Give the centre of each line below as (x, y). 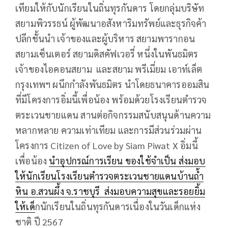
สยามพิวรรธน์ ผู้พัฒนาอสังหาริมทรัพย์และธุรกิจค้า (111, 23)
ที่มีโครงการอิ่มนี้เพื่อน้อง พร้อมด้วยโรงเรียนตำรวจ (111, 100)
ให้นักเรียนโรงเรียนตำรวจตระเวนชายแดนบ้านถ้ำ (110, 176)
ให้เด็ (25, 207)
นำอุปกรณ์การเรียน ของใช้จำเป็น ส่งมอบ (127, 161)
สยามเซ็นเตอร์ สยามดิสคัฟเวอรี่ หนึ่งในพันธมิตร (107, 54)
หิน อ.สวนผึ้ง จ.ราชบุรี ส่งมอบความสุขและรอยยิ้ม (110, 191)
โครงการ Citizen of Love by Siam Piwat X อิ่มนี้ (107, 146)
